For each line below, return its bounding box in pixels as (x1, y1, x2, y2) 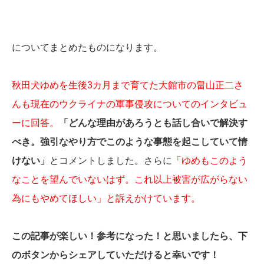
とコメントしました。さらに (49, 156, 172, 166)
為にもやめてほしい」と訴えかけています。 (12, 193, 200, 204)
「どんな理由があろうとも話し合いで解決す (59, 118, 247, 128)
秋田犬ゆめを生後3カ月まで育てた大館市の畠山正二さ (12, 80, 243, 91)
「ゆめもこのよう (172, 156, 247, 166)
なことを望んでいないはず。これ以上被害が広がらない (12, 174, 247, 185)
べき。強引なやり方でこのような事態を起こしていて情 (12, 137, 247, 147)
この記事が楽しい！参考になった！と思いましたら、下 (12, 231, 247, 242)
